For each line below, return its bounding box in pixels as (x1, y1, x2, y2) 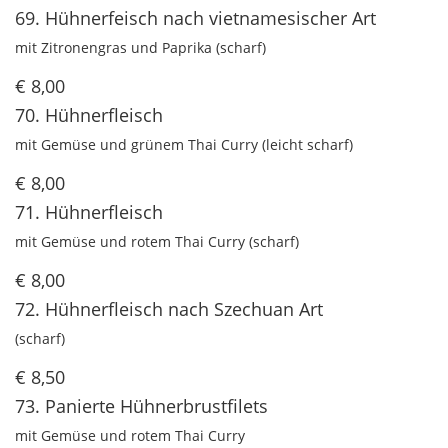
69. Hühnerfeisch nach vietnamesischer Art (15, 6, 376, 31)
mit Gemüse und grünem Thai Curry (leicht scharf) (15, 135, 353, 155)
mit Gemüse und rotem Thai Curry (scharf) (15, 232, 299, 252)
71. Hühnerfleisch (15, 200, 163, 225)
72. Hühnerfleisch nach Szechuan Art (15, 297, 323, 322)
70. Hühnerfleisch (15, 103, 163, 128)
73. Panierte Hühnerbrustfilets (15, 394, 268, 419)
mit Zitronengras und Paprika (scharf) (15, 38, 266, 58)
